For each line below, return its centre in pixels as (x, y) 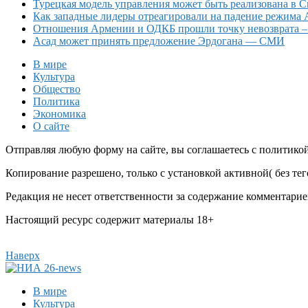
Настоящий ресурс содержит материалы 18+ (110, 220)
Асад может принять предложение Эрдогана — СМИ (159, 41)
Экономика (59, 114)
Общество (57, 89)
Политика (56, 102)
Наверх (23, 256)
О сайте (51, 126)
